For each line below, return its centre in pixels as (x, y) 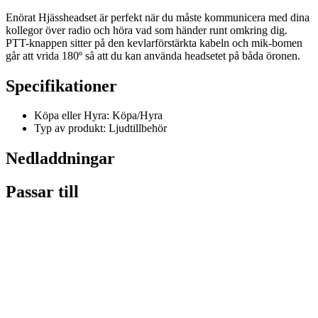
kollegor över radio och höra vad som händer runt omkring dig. (147, 30)
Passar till (42, 192)
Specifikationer (61, 86)
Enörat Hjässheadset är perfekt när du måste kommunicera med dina (158, 17)
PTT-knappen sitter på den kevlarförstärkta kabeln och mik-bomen (154, 43)
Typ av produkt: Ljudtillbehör (100, 128)
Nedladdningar (60, 159)
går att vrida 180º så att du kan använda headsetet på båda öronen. (153, 55)
